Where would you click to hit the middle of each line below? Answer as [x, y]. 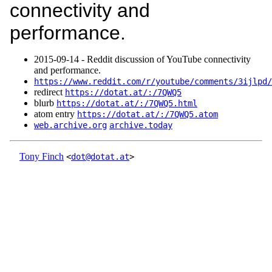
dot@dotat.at [100, 157]
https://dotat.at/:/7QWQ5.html [127, 104]
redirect [49, 92]
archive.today [141, 125]
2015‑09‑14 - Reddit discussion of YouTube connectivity [142, 59]
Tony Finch [42, 157]
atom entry [56, 114]
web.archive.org [70, 125]
